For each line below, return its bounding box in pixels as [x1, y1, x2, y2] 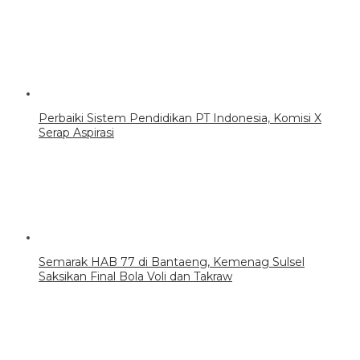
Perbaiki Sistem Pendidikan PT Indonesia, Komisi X [39, 111, 321, 126]
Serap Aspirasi [39, 125, 114, 141]
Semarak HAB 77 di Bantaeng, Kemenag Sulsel [39, 255, 305, 270]
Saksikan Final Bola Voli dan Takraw [39, 269, 232, 284]
